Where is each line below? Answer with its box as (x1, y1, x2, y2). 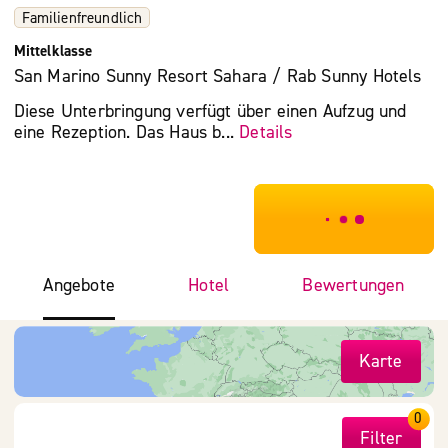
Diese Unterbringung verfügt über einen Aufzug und (13, 100, 407, 124)
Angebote (43, 273, 115, 297)
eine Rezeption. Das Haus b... (13, 121, 240, 145)
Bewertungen (302, 273, 405, 297)
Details (239, 121, 293, 145)
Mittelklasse (13, 40, 93, 61)
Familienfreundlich (21, 7, 143, 28)
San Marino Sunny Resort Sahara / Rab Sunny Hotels (13, 65, 422, 89)
